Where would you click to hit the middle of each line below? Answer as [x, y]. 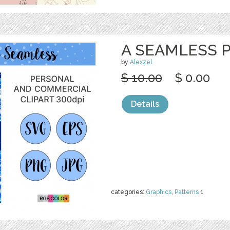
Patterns [187, 192]
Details [145, 104]
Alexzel [141, 62]
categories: [128, 192]
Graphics [159, 192]
